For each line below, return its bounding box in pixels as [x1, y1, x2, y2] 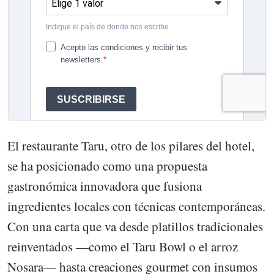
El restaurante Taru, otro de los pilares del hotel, [7, 136, 254, 154]
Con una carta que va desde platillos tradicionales [7, 217, 263, 235]
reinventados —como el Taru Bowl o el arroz [7, 237, 238, 255]
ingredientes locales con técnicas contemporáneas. [7, 197, 265, 215]
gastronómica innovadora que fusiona [7, 177, 202, 194]
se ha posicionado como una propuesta [7, 157, 207, 174]
